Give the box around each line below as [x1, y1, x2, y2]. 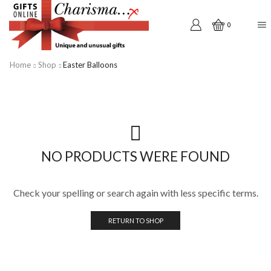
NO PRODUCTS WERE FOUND [41, 148, 230, 165]
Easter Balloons [63, 59, 117, 70]
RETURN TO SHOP [108, 216, 163, 224]
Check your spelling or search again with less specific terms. [13, 186, 258, 198]
